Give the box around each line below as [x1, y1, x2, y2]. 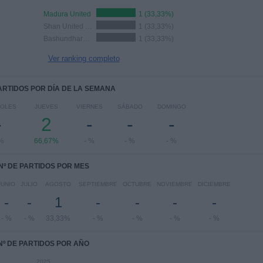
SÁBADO [117, 103, 143, 110]
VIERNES [76, 103, 103, 110]
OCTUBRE [123, 181, 151, 187]
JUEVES [34, 103, 58, 110]
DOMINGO [157, 103, 186, 110]
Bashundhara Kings [82, 35, 90, 43]
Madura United [43, 10, 91, 18]
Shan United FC [85, 22, 92, 31]
